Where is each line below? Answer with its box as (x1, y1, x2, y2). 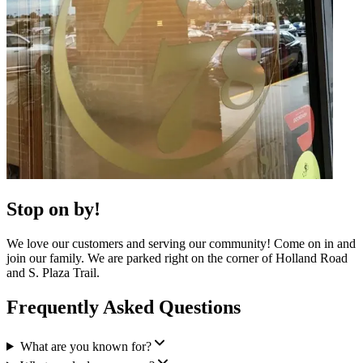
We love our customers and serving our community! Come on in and (6, 237, 356, 251)
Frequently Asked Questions (6, 296, 241, 318)
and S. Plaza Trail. (6, 266, 100, 280)
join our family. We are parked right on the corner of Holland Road (6, 251, 348, 266)
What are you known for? (19, 339, 152, 353)
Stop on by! (6, 199, 100, 220)
